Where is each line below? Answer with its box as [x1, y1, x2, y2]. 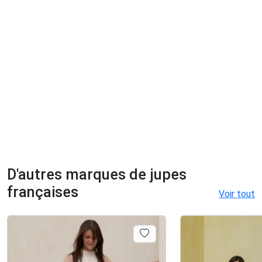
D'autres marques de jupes [7, 166, 187, 183]
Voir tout [219, 188, 255, 199]
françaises [7, 183, 78, 201]
